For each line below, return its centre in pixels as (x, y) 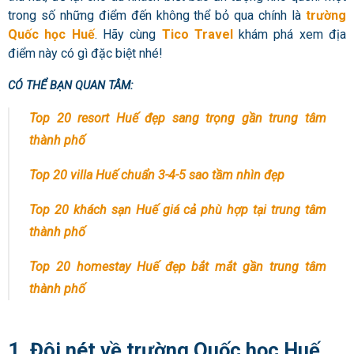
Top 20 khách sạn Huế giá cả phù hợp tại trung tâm (178, 210)
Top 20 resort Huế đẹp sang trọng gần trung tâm (178, 119)
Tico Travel (197, 35)
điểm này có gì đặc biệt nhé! (85, 54)
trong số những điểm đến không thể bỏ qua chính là (157, 16)
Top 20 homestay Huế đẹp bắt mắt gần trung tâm (178, 267)
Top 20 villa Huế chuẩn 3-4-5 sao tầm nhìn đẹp (157, 175)
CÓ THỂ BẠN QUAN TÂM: (70, 86)
